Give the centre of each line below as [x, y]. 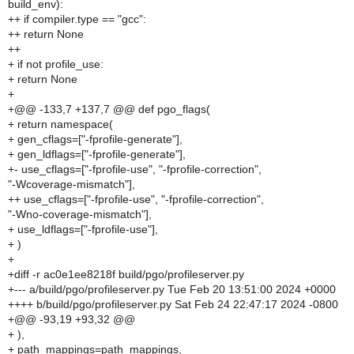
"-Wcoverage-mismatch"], [72, 184]
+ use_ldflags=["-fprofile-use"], [83, 229]
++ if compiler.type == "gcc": [77, 19]
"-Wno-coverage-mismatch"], [80, 214]
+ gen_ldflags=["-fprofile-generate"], [97, 154]
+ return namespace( [60, 124]
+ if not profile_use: [56, 64]
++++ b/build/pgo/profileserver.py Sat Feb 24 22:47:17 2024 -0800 [173, 304]
